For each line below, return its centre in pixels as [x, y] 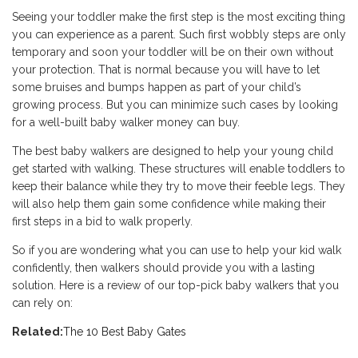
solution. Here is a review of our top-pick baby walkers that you [175, 285]
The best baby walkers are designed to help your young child [173, 151]
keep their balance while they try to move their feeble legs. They [179, 186]
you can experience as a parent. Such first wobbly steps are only [179, 34]
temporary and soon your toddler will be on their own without [173, 52]
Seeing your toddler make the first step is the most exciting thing [179, 17]
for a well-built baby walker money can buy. [126, 122]
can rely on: [42, 303]
